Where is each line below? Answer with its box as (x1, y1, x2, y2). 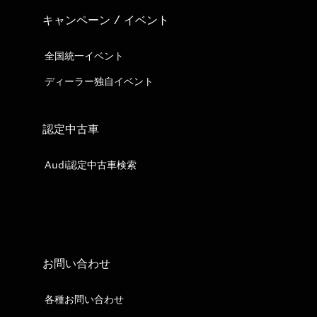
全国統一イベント (45, 50, 124, 62)
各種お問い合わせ (45, 293, 124, 305)
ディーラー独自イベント (45, 75, 154, 87)
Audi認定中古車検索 (45, 158, 137, 171)
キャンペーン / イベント (42, 13, 169, 27)
